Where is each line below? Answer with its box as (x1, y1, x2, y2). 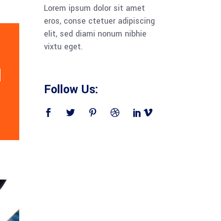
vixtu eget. (43, 40, 83, 52)
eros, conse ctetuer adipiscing (43, 15, 155, 27)
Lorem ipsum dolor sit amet (43, 2, 145, 14)
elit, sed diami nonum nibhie (43, 28, 147, 39)
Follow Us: (43, 81, 99, 98)
